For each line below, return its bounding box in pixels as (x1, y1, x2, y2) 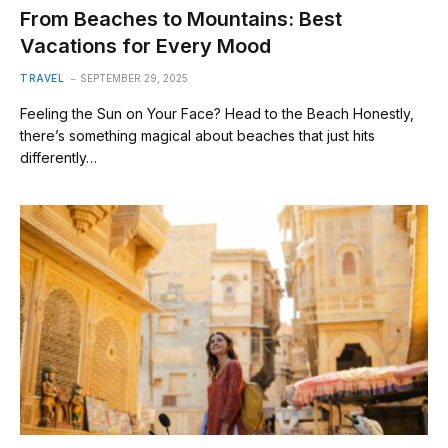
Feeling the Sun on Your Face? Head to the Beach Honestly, (20, 105, 414, 122)
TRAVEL (20, 72, 64, 84)
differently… (20, 149, 97, 166)
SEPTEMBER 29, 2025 (80, 72, 188, 84)
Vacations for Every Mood (20, 34, 271, 58)
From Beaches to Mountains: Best (20, 7, 342, 31)
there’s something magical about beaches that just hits (20, 127, 375, 144)
